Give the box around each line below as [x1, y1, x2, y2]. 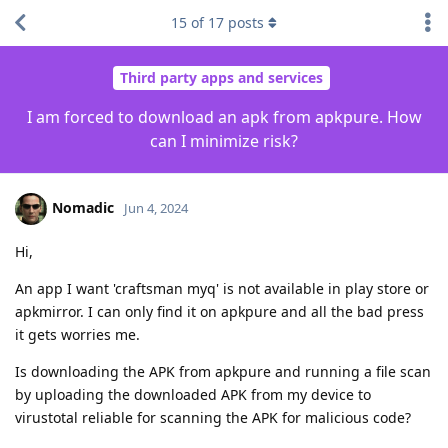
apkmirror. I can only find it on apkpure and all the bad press [15, 301, 424, 321]
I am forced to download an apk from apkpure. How [26, 105, 422, 128]
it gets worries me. [15, 324, 140, 344]
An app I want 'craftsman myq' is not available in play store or [15, 278, 429, 298]
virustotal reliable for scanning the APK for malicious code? [15, 407, 411, 427]
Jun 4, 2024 [124, 198, 188, 217]
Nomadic [52, 197, 114, 217]
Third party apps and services [120, 68, 323, 88]
